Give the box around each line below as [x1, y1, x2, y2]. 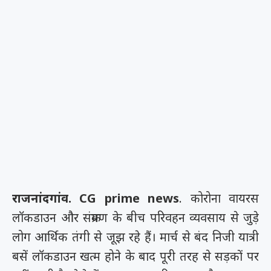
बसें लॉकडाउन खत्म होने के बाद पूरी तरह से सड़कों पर [12, 248, 259, 264]
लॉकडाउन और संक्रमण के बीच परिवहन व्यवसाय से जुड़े [12, 209, 259, 226]
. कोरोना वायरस [179, 190, 260, 206]
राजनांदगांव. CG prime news [12, 190, 180, 206]
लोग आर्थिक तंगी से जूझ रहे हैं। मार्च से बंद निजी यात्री [12, 229, 259, 245]
